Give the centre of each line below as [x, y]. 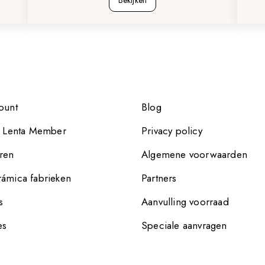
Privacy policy [172, 131]
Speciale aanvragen [184, 225]
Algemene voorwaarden [194, 154]
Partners [159, 178]
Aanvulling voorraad [185, 202]
